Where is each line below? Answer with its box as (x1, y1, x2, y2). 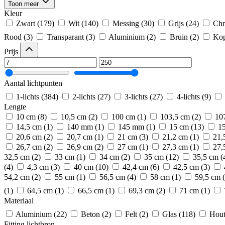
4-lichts (177, 92, 200, 101)
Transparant (47, 33, 84, 41)
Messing (113, 19, 139, 28)
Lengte (4, 102, 26, 111)
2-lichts (72, 92, 95, 101)
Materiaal (4, 196, 34, 205)
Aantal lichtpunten (4, 79, 62, 87)
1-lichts (16, 92, 39, 101)
